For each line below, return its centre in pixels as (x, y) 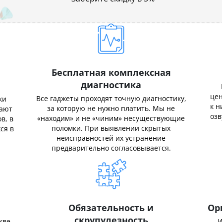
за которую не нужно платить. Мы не (111, 108)
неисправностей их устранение (111, 138)
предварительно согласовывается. (111, 148)
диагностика (111, 84)
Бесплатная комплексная (111, 72)
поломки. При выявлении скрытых (111, 128)
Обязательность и (111, 207)
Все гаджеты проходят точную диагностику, (111, 98)
